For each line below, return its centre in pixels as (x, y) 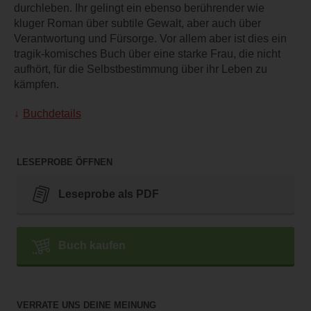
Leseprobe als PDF (109, 194)
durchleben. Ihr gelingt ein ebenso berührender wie (139, 8)
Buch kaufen (92, 246)
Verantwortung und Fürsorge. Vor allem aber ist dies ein (150, 38)
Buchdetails (52, 113)
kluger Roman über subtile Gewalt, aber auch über (137, 23)
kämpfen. (36, 84)
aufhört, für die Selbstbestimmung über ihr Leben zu (141, 69)
